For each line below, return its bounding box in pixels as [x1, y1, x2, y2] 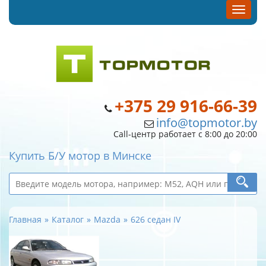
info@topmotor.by [156, 115, 257, 131]
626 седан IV [131, 214, 180, 225]
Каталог [52, 214, 84, 225]
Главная [9, 214, 42, 225]
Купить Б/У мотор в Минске [9, 148, 151, 163]
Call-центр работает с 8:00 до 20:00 [113, 128, 257, 140]
